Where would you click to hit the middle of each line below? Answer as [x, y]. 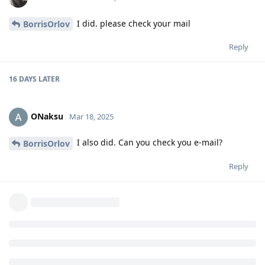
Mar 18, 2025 [91, 117]
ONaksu [47, 117]
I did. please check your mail [132, 23]
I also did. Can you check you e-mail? [148, 143]
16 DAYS [23, 79]
